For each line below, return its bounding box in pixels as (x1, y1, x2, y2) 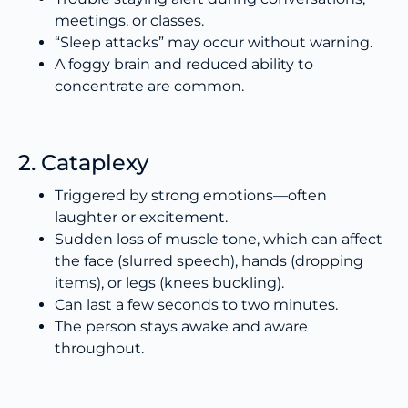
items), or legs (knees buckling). (55, 274, 284, 292)
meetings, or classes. (55, 12, 204, 30)
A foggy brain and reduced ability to (55, 56, 313, 74)
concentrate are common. (55, 77, 244, 96)
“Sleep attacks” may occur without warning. (55, 34, 372, 52)
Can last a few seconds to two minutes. (55, 296, 338, 314)
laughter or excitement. (55, 209, 228, 227)
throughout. (55, 340, 144, 358)
